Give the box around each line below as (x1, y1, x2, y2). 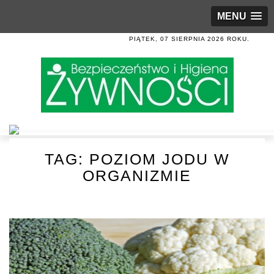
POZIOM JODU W (89, 150, 230, 168)
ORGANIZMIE (83, 167, 191, 184)
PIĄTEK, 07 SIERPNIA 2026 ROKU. (129, 35, 250, 42)
